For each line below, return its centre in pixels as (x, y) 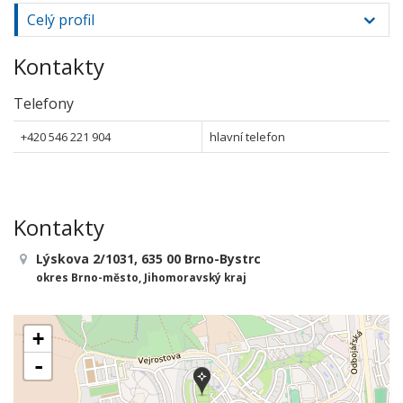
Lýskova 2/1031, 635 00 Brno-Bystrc (148, 259)
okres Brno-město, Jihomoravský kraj (141, 277)
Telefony (44, 103)
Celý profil (61, 20)
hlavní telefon (247, 137)
